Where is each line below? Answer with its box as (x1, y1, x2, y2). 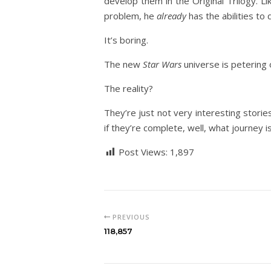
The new (104, 58, 143, 70)
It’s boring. (104, 34, 148, 46)
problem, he (104, 10, 157, 22)
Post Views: (119, 146, 168, 158)
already (157, 10, 186, 22)
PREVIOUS (109, 212, 150, 221)
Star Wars (143, 58, 181, 70)
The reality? (104, 82, 153, 94)
